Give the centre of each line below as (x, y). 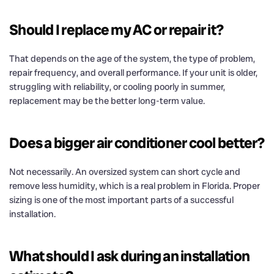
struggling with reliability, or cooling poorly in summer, (117, 87)
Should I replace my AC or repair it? (116, 29)
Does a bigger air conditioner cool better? (137, 143)
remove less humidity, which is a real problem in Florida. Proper (135, 186)
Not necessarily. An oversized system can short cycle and (125, 172)
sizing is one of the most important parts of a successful (121, 200)
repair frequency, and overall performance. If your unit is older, (133, 72)
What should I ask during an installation (129, 256)
